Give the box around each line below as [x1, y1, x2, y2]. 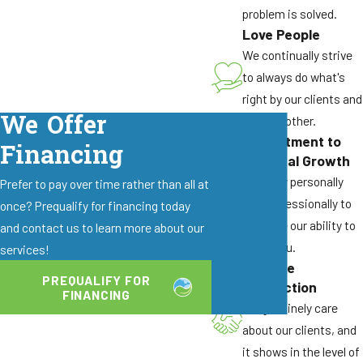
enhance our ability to [241, 216, 356, 233]
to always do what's [241, 68, 345, 84]
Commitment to [241, 131, 341, 150]
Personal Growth [241, 151, 350, 169]
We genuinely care [241, 299, 338, 315]
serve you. [241, 238, 296, 254]
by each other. [241, 112, 316, 128]
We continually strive [241, 46, 352, 62]
